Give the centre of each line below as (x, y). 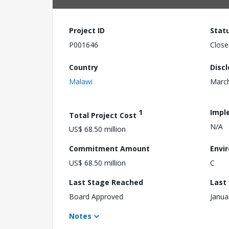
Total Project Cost (104, 115)
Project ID (87, 30)
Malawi (81, 81)
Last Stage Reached (106, 182)
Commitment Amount (109, 149)
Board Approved (96, 197)
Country (84, 67)
